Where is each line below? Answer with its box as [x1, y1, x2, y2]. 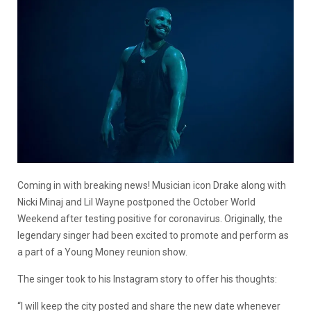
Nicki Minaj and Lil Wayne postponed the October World [17, 196, 255, 208]
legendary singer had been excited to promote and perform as [17, 229, 289, 241]
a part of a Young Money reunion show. [17, 246, 187, 258]
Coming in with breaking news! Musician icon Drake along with [17, 179, 286, 191]
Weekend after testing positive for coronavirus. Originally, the [17, 212, 283, 224]
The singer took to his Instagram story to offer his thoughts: [17, 273, 277, 285]
